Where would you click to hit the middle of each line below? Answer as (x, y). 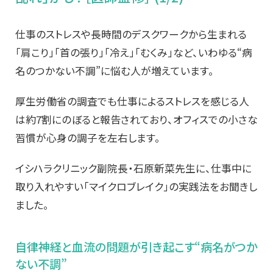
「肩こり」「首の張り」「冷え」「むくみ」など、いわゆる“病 (134, 53)
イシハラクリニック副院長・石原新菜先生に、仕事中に (133, 168)
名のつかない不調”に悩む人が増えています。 (115, 71)
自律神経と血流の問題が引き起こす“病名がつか (136, 247)
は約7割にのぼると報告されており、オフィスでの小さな (136, 120)
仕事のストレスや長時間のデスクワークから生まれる (131, 34)
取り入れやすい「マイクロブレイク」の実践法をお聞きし (136, 187)
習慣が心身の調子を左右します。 (88, 138)
